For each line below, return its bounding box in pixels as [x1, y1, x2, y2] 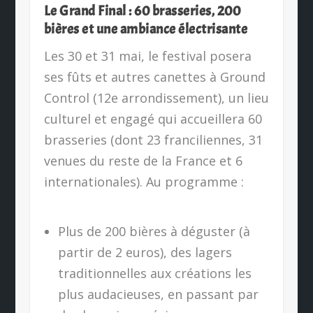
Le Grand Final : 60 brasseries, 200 [43, 1, 241, 20]
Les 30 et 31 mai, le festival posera [43, 47, 252, 64]
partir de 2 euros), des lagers [58, 243, 233, 261]
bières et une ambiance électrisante [43, 20, 248, 38]
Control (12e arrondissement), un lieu [43, 89, 269, 106]
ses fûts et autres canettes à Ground [43, 68, 265, 85]
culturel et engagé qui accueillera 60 [43, 110, 262, 127]
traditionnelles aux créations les [58, 264, 252, 282]
